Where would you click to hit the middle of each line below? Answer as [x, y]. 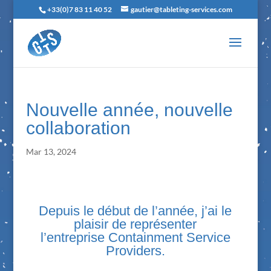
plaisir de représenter [135, 224]
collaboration [78, 128]
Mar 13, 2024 [51, 152]
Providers [133, 251]
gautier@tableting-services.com [181, 9]
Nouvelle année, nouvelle [129, 110]
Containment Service [169, 237]
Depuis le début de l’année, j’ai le [135, 211]
